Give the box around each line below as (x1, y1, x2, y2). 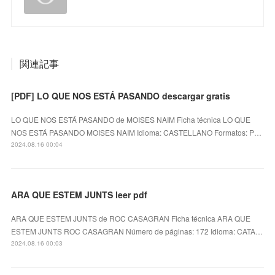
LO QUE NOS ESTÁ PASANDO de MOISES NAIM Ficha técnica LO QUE (11, 114, 251, 125)
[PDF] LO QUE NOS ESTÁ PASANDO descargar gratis (11, 89, 231, 102)
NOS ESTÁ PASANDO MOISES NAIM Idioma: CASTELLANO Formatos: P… (11, 126, 262, 137)
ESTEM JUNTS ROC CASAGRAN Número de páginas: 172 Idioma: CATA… (11, 225, 263, 236)
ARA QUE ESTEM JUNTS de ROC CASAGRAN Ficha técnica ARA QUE (11, 212, 251, 223)
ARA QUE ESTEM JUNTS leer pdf (11, 188, 148, 201)
